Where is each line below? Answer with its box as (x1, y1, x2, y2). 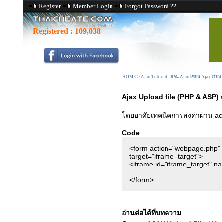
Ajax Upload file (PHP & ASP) (122, 93, 219, 101)
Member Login (73, 2, 113, 10)
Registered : (33, 27, 75, 35)
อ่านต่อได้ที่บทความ (122, 209, 181, 217)
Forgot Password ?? (125, 2, 176, 10)
